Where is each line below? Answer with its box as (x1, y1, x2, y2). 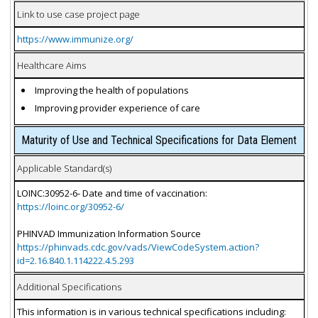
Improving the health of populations (35, 83, 190, 97)
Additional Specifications (16, 280, 121, 293)
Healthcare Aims (16, 58, 86, 72)
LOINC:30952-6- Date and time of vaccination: (16, 186, 207, 199)
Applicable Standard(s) (16, 161, 111, 175)
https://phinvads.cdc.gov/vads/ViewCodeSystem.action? (16, 240, 259, 253)
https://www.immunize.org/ (16, 32, 133, 45)
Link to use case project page (16, 7, 140, 21)
